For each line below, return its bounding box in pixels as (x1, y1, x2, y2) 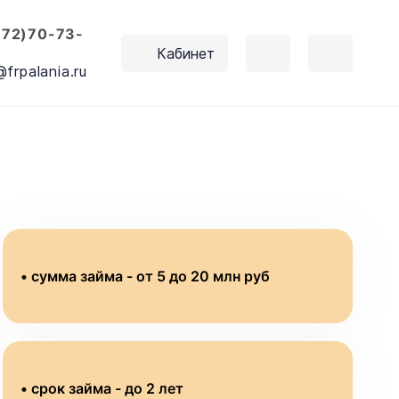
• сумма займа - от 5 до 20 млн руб (20, 267, 270, 285)
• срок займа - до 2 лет (20, 379, 183, 397)
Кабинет (157, 44, 215, 62)
